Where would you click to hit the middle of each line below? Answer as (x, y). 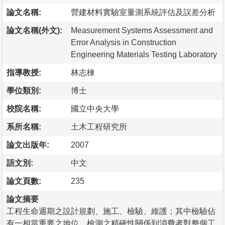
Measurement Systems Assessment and (142, 30)
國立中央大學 (95, 108)
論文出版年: (28, 145)
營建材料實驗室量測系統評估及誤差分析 (143, 12)
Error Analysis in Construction (124, 42)
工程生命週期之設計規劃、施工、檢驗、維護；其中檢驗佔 (111, 211)
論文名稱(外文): (34, 30)
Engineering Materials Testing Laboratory (144, 54)
